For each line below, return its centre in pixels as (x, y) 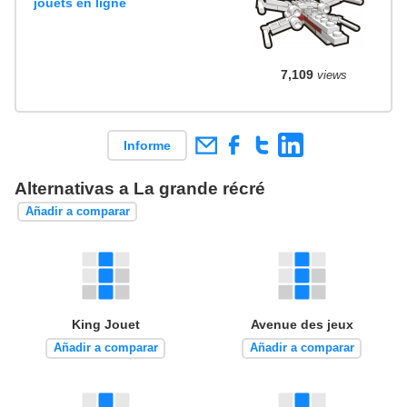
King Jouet (105, 324)
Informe (147, 145)
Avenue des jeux (302, 324)
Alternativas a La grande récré (140, 188)
